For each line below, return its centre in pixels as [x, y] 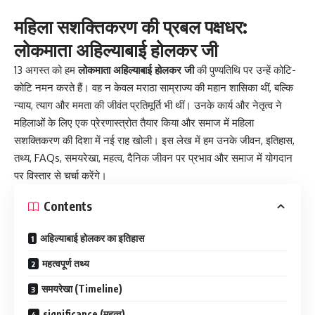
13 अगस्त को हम [46, 70]
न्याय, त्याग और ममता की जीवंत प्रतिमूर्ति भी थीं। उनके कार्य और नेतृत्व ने [148, 105]
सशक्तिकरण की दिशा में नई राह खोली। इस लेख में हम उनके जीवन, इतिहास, [154, 140]
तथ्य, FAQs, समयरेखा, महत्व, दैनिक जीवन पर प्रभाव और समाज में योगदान [153, 157]
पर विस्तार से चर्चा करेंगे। [60, 175]
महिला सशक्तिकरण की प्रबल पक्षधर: [131, 26]
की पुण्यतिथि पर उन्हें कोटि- [245, 70]
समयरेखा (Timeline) [82, 288]
